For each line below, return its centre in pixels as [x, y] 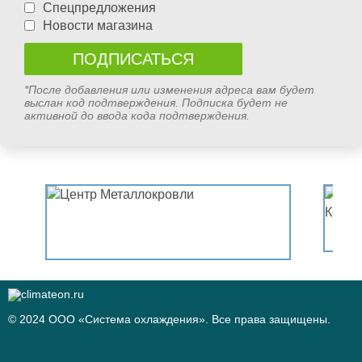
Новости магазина [98, 25]
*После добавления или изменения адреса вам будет [169, 89]
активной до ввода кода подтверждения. [137, 115]
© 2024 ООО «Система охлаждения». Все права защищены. [169, 319]
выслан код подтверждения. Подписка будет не [156, 102]
